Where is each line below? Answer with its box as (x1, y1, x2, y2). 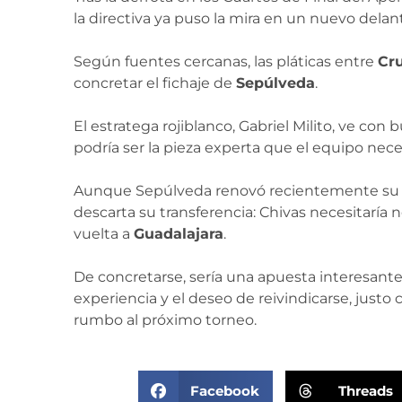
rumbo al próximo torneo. (74, 311, 257, 328)
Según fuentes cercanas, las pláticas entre (74, 53, 378, 70)
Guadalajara (134, 225, 223, 242)
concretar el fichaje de (74, 74, 236, 92)
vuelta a (74, 225, 134, 242)
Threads (337, 381, 393, 399)
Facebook (190, 381, 259, 399)
